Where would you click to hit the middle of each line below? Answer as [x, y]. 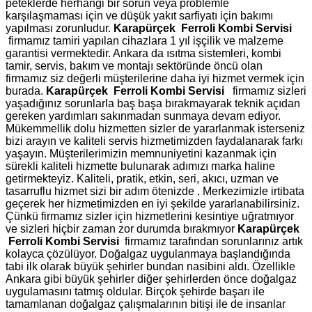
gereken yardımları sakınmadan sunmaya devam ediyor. [143, 116]
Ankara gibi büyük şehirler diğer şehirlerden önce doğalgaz [151, 279]
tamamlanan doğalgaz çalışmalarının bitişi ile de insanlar [146, 304]
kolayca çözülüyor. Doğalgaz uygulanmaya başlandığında [148, 253]
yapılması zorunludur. [60, 28]
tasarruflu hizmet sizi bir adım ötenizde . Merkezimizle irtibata [155, 191]
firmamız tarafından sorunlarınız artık [212, 241]
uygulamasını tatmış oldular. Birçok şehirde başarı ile [135, 291]
